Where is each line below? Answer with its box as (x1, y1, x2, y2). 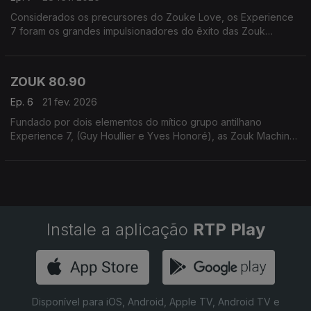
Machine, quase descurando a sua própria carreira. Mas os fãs (10, 39, 297, 51)
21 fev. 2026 (42, 96, 97, 108)
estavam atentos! (10, 53, 87, 65)
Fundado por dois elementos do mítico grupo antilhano (10, 116, 262, 128)
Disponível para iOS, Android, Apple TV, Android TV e (31, 296, 280, 308)
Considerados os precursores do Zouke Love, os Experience (10, 11, 241, 23)
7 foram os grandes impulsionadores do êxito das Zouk (10, 25, 265, 37)
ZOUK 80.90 (10, 74, 86, 89)
